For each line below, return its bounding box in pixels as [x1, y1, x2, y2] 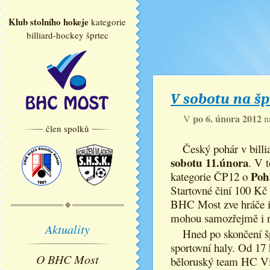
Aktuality [45, 221, 90, 237]
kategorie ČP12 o [171, 169, 251, 184]
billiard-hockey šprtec [26, 29, 108, 41]
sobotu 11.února [171, 154, 248, 171]
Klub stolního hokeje [8, 15, 89, 28]
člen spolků [45, 122, 89, 134]
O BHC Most [36, 251, 99, 267]
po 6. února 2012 [192, 111, 262, 126]
